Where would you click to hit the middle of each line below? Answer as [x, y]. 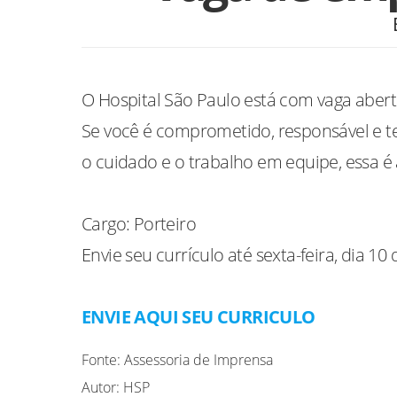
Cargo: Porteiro [139, 224]
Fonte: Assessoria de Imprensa [177, 360]
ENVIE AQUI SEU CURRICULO [198, 317]
